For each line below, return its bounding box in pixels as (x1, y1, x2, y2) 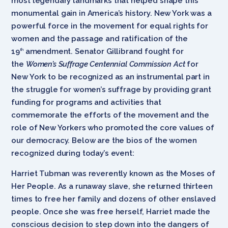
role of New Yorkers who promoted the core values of (11, 123, 214, 132)
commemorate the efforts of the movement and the (11, 110, 209, 120)
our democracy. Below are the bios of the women (11, 135, 197, 145)
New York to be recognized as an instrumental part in (11, 72, 210, 81)
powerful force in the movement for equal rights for (11, 21, 208, 31)
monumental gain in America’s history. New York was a (11, 8, 212, 18)
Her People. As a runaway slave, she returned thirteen (11, 181, 213, 191)
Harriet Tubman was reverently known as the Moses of (11, 168, 215, 178)
